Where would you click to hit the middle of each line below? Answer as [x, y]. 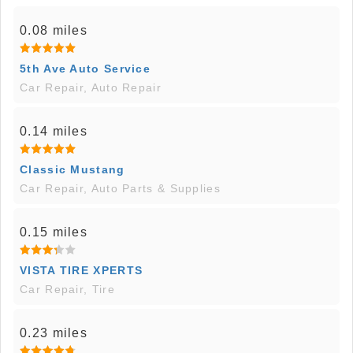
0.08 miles [54, 30]
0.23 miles [54, 333]
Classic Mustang [72, 169]
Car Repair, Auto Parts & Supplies [120, 188]
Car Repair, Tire [67, 289]
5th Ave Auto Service [85, 68]
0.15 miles [54, 232]
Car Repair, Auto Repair [91, 87]
